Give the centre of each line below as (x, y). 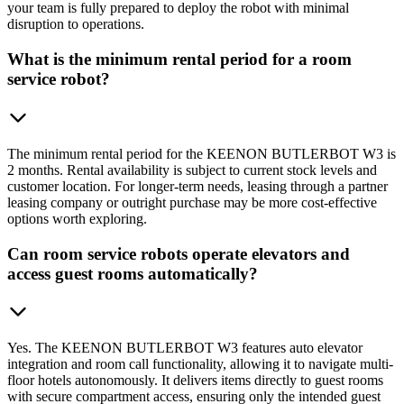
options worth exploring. (77, 218)
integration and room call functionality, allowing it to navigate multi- (200, 364)
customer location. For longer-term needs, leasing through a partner (197, 186)
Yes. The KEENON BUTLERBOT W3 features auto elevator (185, 348)
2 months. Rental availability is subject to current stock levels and (192, 170)
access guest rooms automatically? (133, 273)
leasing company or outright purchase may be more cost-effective (192, 202)
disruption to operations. (76, 24)
